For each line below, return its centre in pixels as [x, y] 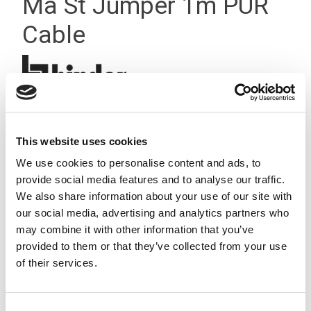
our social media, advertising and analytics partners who [152, 213]
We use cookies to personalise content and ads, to [138, 163]
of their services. [57, 263]
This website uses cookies [82, 141]
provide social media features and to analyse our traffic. [151, 179]
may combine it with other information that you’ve [135, 229]
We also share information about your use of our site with [154, 196]
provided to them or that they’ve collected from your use [151, 246]
